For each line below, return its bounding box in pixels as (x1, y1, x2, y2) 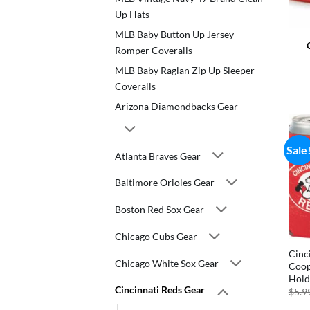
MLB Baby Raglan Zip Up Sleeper (115, 64, 255, 77)
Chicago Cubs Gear (115, 230, 197, 242)
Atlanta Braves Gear (115, 149, 201, 162)
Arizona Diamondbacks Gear (115, 100, 238, 113)
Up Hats (115, 8, 149, 21)
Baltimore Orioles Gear (115, 176, 215, 189)
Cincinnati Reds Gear (115, 284, 205, 296)
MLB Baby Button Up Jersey (115, 28, 234, 41)
